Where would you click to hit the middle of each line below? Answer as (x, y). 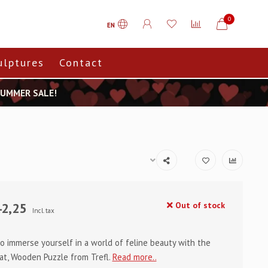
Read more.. (134, 257)
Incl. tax (43, 211)
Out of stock (199, 205)
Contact (81, 63)
